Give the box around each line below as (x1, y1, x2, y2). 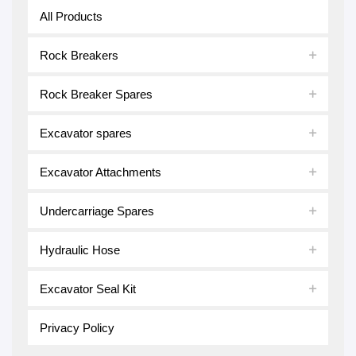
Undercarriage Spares (40, 203, 154, 218)
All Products (40, 9, 103, 23)
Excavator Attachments (40, 164, 161, 179)
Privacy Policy (40, 320, 114, 335)
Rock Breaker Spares (40, 87, 153, 101)
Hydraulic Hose (40, 242, 120, 257)
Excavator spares (40, 126, 132, 140)
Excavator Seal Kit (40, 281, 136, 296)
